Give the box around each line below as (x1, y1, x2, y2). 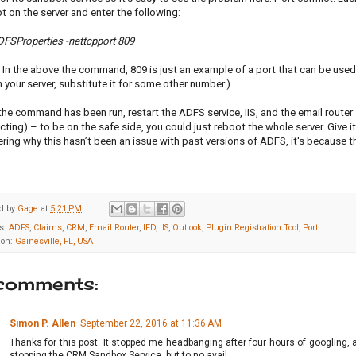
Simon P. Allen (10, 318, 75, 330)
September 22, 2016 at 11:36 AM (80, 318, 222, 330)
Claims (33, 222, 62, 234)
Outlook (172, 222, 202, 234)
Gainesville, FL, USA (15, 236, 93, 247)
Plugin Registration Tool (206, 222, 299, 234)
